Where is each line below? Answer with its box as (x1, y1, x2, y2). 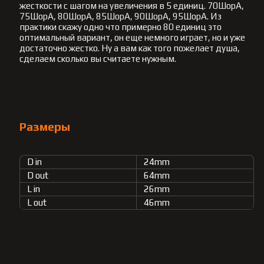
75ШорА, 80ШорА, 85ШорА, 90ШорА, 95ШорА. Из (19, 11, 222, 21)
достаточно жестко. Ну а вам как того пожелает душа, (19, 42, 240, 53)
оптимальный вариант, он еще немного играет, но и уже (19, 32, 246, 42)
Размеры (19, 120, 71, 134)
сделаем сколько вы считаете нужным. (19, 53, 177, 64)
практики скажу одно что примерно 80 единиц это (19, 21, 222, 32)
